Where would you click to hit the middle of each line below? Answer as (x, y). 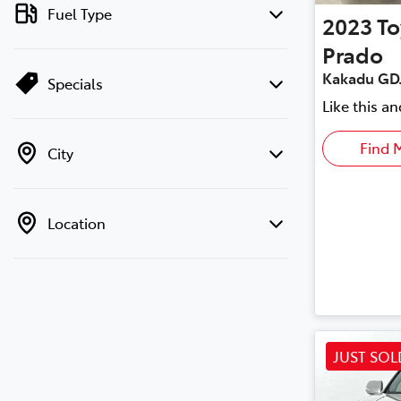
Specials (75, 83)
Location (77, 222)
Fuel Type (80, 13)
